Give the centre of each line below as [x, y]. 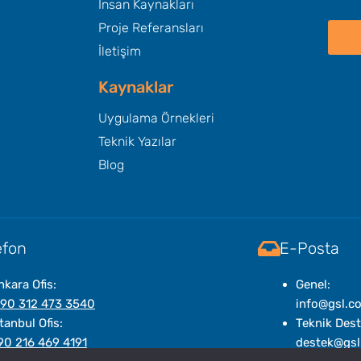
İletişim [120, 52]
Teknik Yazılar [137, 142]
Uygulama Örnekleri [156, 118]
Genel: [313, 285]
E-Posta [309, 249]
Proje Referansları [151, 28]
